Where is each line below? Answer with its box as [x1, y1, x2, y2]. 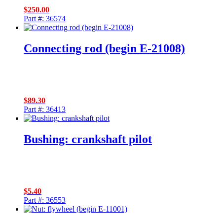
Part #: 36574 [24, 14, 66, 23]
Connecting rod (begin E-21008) [24, 42, 185, 55]
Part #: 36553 [24, 196, 66, 205]
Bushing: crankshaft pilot [24, 133, 152, 146]
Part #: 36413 [24, 105, 66, 114]
